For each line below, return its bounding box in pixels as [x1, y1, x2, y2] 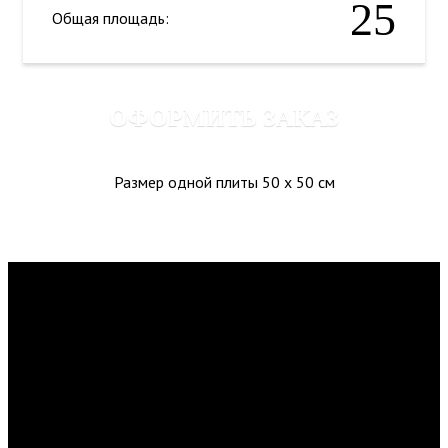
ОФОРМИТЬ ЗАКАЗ [109, 104, 339, 131]
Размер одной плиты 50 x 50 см [113, 171, 335, 192]
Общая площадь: [52, 7, 169, 28]
